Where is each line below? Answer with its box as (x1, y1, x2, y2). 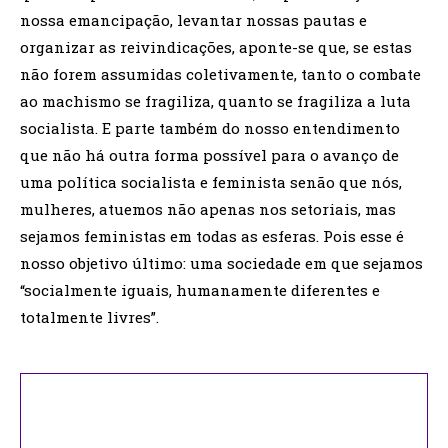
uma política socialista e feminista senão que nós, (20, 171, 402, 192)
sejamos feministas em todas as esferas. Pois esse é (20, 225, 404, 246)
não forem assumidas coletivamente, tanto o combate (20, 63, 421, 84)
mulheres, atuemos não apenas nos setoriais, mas (20, 198, 396, 219)
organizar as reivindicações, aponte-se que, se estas (20, 36, 412, 57)
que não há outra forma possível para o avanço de (20, 144, 399, 165)
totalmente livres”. (20, 306, 159, 327)
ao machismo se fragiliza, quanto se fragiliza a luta (20, 90, 411, 111)
